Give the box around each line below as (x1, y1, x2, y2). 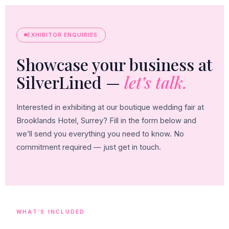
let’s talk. (124, 71, 187, 94)
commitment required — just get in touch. (16, 142, 161, 152)
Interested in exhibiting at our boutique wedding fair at (16, 102, 204, 112)
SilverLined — (16, 71, 124, 94)
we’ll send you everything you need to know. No (16, 129, 184, 139)
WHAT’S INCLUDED (16, 209, 85, 215)
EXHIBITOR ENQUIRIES (27, 31, 98, 38)
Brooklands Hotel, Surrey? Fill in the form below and (16, 116, 196, 125)
